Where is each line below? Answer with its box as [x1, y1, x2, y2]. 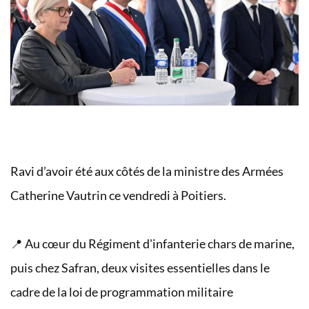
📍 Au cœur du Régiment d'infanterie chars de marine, [10, 237, 295, 252]
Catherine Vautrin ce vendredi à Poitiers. [10, 188, 226, 203]
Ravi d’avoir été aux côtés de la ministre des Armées [10, 164, 283, 179]
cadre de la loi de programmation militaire [10, 285, 233, 300]
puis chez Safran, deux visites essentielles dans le [10, 261, 270, 276]
